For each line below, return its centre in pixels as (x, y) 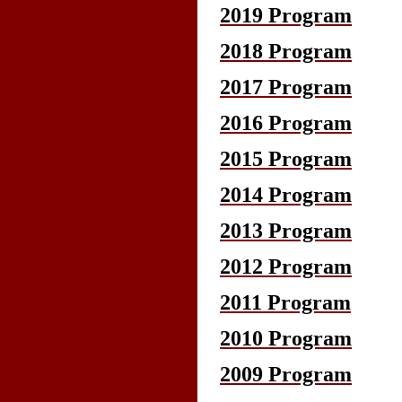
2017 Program (286, 87)
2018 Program (286, 51)
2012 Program (286, 266)
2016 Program (286, 122)
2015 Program (286, 158)
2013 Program (286, 230)
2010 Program (286, 338)
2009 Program (286, 374)
